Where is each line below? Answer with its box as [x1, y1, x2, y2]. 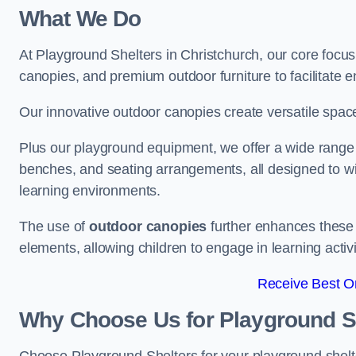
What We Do [19, 6, 141, 31]
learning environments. [19, 183, 161, 199]
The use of [19, 219, 90, 234]
